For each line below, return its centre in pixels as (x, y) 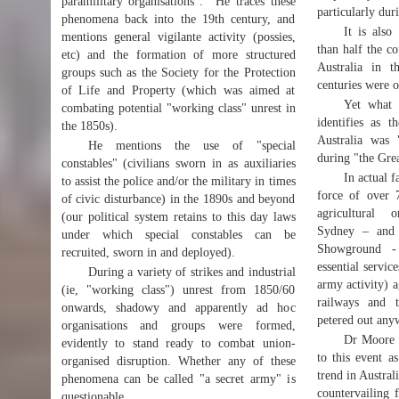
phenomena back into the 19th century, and (178, 19)
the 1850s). (89, 126)
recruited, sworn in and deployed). (148, 252)
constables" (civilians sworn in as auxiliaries (178, 163)
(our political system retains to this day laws (178, 217)
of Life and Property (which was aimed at (178, 90)
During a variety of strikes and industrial (191, 272)
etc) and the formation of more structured (178, 55)
